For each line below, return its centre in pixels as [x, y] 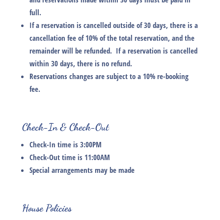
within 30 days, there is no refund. [81, 64]
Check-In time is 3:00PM [65, 145]
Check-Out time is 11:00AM [69, 157]
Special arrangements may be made [82, 170]
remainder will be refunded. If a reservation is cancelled [113, 51]
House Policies [47, 208]
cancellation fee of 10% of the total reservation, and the [112, 38]
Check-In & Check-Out [65, 127]
